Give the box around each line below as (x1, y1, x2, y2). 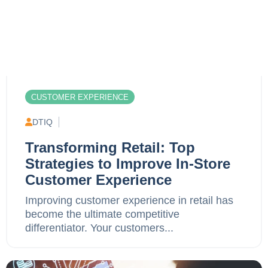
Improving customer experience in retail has (25, 194, 233, 206)
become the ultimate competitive (25, 208, 179, 220)
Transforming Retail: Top (25, 139, 195, 156)
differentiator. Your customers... (25, 221, 173, 234)
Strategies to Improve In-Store (25, 155, 230, 172)
